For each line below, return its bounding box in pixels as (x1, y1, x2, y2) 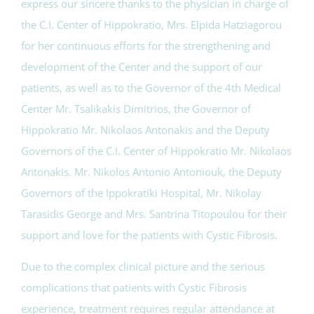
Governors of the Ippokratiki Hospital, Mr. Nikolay (21, 185, 261, 200)
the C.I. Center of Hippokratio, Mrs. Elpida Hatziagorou (21, 17, 282, 32)
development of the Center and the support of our (21, 59, 262, 74)
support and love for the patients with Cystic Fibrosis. (21, 227, 278, 242)
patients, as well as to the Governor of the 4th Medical (21, 80, 281, 95)
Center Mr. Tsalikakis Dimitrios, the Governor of (21, 101, 251, 116)
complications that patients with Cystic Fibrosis (21, 280, 247, 294)
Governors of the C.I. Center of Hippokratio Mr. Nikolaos (21, 143, 292, 158)
